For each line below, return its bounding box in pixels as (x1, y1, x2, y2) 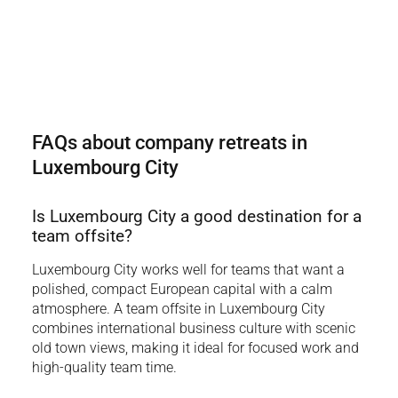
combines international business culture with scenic (31, 319, 355, 337)
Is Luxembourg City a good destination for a (31, 205, 362, 227)
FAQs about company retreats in (31, 131, 307, 154)
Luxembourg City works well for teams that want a (31, 260, 345, 278)
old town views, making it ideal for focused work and (31, 338, 359, 356)
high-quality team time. (31, 358, 177, 376)
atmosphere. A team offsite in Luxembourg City (31, 299, 325, 317)
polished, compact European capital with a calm (31, 280, 332, 298)
